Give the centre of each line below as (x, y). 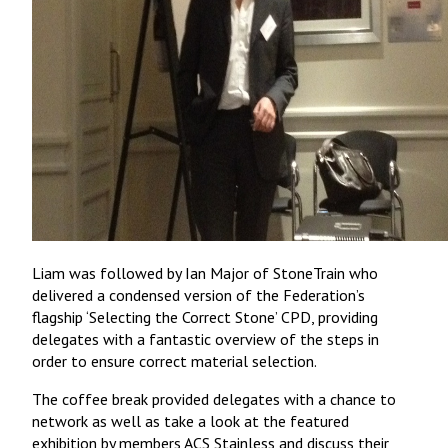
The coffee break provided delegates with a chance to (214, 399)
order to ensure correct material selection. (174, 361)
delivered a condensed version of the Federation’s (198, 295)
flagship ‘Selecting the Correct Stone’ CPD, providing (205, 317)
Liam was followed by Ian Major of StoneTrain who (205, 273)
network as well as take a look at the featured (190, 421)
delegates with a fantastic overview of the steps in (205, 339)
